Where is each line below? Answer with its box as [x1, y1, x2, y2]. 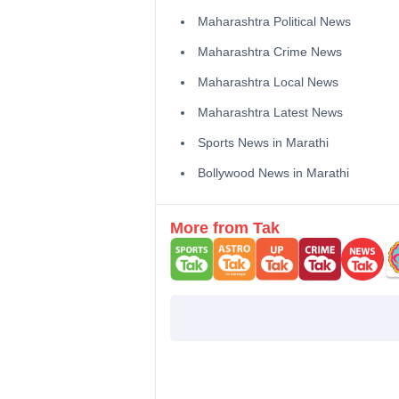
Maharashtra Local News [197, 75, 338, 90]
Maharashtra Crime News [197, 45, 342, 60]
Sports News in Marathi [197, 135, 329, 151]
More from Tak [169, 219, 280, 238]
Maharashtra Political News [197, 14, 351, 29]
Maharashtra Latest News [197, 105, 343, 120]
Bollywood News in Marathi [197, 166, 349, 181]
